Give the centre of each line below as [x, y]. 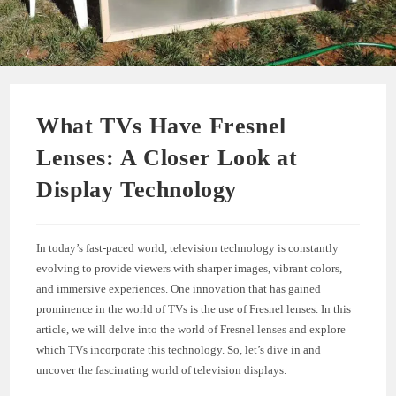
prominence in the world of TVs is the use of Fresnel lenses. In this [194, 308]
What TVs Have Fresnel [161, 126]
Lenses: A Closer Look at [167, 157]
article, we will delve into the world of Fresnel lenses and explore [191, 329]
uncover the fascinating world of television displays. [162, 369]
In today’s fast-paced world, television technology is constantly [188, 247]
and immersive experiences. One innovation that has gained [179, 288]
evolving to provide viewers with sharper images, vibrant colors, [190, 268]
